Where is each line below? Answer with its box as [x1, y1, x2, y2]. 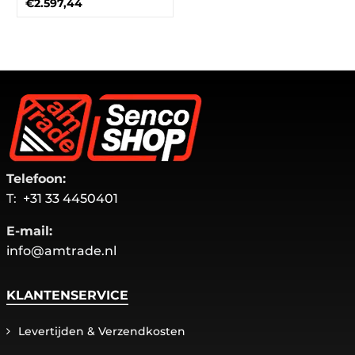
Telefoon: [6, 171, 66, 186]
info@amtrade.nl [6, 243, 116, 258]
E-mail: [6, 223, 52, 239]
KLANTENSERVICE [6, 288, 128, 303]
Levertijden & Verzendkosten [18, 324, 185, 338]
